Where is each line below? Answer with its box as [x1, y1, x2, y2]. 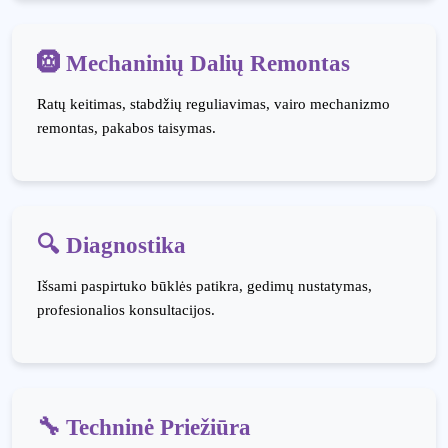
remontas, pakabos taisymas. [37, 120, 216, 136]
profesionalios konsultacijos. [37, 302, 215, 318]
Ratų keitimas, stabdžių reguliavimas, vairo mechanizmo [37, 96, 390, 112]
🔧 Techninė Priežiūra [37, 414, 251, 440]
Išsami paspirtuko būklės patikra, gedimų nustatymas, [37, 278, 372, 294]
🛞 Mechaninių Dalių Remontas [37, 50, 350, 76]
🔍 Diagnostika [37, 232, 186, 258]
